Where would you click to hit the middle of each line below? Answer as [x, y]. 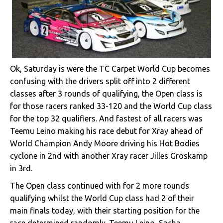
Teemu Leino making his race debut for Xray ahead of [106, 131]
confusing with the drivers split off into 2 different [100, 81]
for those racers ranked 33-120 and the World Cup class [111, 106]
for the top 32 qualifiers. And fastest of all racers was [106, 118]
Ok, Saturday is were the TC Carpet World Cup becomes [110, 69]
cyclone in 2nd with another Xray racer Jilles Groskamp [109, 156]
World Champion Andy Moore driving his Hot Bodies [105, 143]
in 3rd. [21, 168]
